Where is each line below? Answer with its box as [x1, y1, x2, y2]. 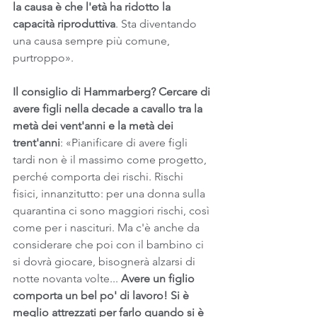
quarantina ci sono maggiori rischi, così [13, 204, 212, 217]
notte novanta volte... [13, 272, 121, 285]
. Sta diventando [115, 17, 200, 30]
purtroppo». [13, 51, 74, 64]
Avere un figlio [121, 272, 197, 285]
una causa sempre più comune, [13, 34, 173, 47]
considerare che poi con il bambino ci [13, 238, 207, 251]
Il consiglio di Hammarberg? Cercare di [13, 85, 213, 98]
